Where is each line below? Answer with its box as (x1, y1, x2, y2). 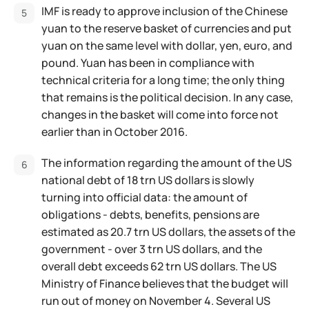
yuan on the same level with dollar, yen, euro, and (41, 38, 292, 53)
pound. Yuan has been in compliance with (41, 55, 255, 70)
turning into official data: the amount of (41, 190, 248, 205)
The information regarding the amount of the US (41, 155, 292, 170)
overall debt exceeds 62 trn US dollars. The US (41, 259, 277, 274)
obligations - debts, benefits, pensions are (41, 207, 259, 222)
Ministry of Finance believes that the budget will (41, 276, 288, 291)
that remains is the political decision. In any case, (41, 90, 293, 105)
